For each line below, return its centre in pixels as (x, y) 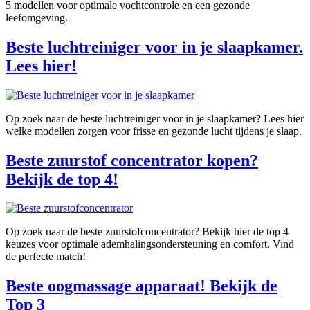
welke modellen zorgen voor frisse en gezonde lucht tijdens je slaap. (154, 131)
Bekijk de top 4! (62, 179)
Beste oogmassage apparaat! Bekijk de (142, 286)
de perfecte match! (46, 257)
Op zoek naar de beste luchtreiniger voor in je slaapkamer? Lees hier (155, 118)
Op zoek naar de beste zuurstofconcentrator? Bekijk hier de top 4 (147, 232)
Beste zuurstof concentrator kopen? (132, 160)
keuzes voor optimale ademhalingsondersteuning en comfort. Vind (150, 244)
